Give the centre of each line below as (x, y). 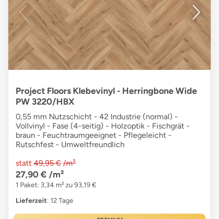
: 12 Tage (60, 201)
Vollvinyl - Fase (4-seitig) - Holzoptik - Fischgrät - (103, 126)
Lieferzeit (31, 201)
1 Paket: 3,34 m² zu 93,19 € (56, 185)
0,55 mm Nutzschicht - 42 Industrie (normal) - (97, 117)
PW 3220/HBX (45, 102)
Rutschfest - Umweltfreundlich (70, 145)
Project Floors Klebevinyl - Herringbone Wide (106, 91)
